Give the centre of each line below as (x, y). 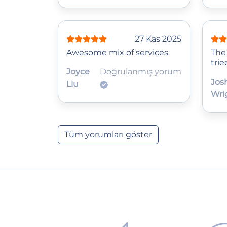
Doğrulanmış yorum (140, 71)
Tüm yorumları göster (108, 134)
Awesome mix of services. (118, 52)
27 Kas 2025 (158, 39)
